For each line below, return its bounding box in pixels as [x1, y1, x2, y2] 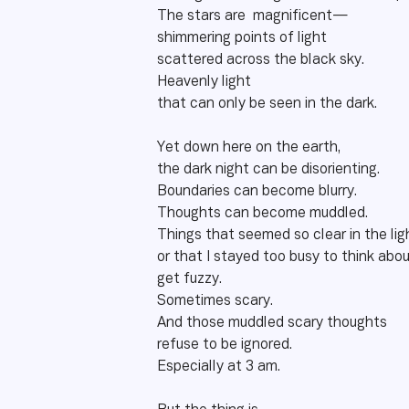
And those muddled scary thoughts [157, 317, 387, 330]
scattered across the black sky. [157, 54, 368, 67]
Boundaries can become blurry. [157, 185, 357, 198]
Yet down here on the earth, [157, 142, 341, 154]
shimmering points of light [157, 32, 330, 45]
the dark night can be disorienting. [157, 163, 387, 176]
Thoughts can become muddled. [157, 207, 368, 220]
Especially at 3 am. [157, 361, 280, 373]
